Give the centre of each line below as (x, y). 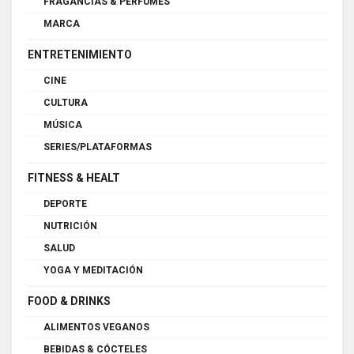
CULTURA (66, 103)
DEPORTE (65, 204)
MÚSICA (63, 125)
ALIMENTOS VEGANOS (96, 327)
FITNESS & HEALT (74, 178)
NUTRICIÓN (70, 226)
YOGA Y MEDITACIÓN (93, 270)
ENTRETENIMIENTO (80, 55)
